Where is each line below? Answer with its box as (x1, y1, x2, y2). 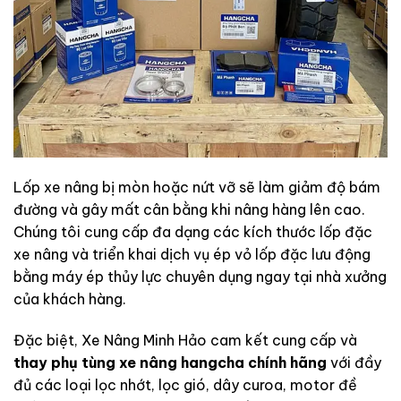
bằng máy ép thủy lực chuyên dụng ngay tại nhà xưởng (13, 267, 387, 286)
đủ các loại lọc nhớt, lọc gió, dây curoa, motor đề (13, 375, 357, 394)
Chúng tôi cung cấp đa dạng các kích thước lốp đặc (13, 222, 372, 241)
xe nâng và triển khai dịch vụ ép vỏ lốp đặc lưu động (13, 244, 371, 263)
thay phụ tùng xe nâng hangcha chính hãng (13, 353, 327, 371)
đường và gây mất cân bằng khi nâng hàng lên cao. (13, 200, 365, 218)
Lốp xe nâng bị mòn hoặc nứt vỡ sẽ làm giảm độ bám (13, 177, 380, 196)
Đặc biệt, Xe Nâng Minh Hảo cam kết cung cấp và (13, 330, 357, 349)
